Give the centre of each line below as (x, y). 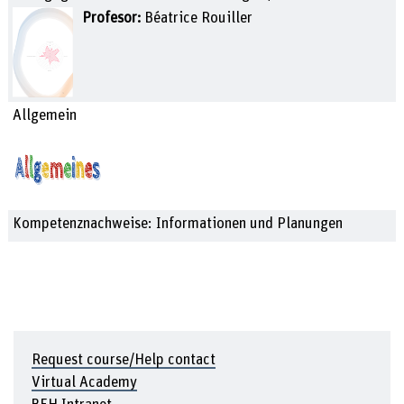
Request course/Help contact (124, 360)
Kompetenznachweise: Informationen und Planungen (178, 224)
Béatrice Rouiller (199, 18)
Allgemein (45, 115)
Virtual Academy (84, 383)
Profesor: (114, 18)
